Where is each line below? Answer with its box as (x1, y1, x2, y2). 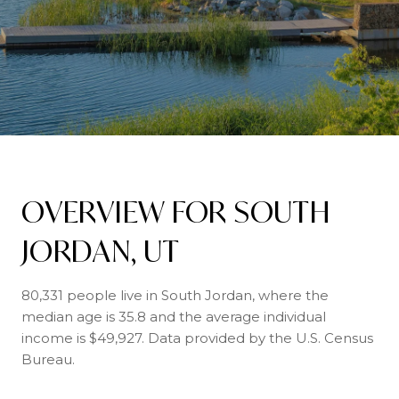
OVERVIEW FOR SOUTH (21, 193, 330, 231)
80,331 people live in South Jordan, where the (21, 287, 329, 304)
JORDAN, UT (21, 232, 180, 270)
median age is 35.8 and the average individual (21, 308, 326, 325)
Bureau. (21, 351, 75, 368)
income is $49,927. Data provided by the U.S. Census (21, 330, 373, 346)
